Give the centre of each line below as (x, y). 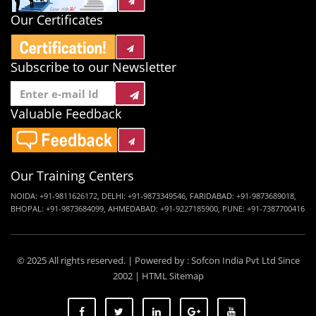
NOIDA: (25, 196)
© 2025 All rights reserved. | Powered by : (104, 260)
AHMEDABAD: (134, 208)
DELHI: (115, 196)
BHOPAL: (28, 208)
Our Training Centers (72, 176)
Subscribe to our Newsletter (93, 67)
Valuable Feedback (66, 114)
